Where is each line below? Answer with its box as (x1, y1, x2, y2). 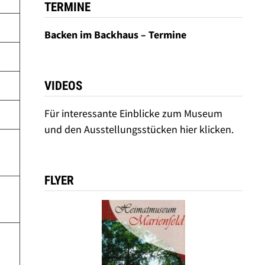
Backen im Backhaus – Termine (44, 28, 189, 41)
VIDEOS (44, 79, 82, 93)
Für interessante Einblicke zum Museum (44, 106, 222, 120)
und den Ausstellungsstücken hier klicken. (44, 122, 234, 136)
